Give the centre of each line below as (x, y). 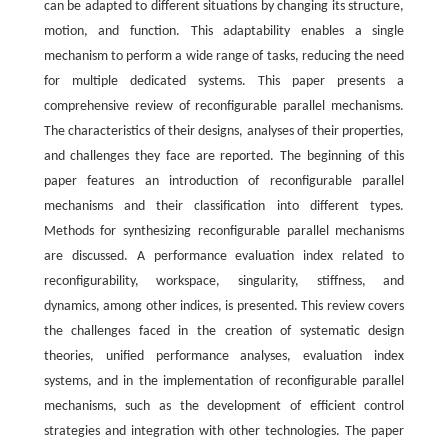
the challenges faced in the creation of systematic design (224, 331)
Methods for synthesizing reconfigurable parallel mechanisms (224, 231)
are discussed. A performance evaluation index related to (224, 256)
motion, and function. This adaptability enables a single (224, 31)
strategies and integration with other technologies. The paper (224, 431)
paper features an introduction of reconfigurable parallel (224, 181)
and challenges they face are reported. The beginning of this (224, 156)
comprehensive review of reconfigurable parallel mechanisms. (224, 106)
